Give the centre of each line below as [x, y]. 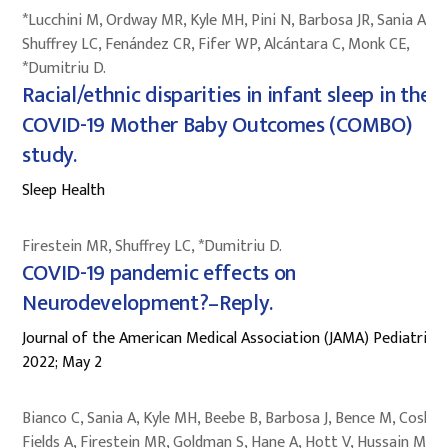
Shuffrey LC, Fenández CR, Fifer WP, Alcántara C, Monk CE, [216, 44]
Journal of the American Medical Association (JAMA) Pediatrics [232, 338]
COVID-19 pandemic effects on [159, 273]
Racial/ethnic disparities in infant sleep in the [227, 95]
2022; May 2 [62, 362]
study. [49, 155]
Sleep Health [64, 190]
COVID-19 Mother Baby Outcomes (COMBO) [217, 125]
